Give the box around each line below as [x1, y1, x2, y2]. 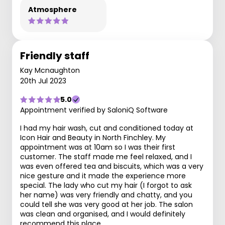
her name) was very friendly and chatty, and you [20, 190, 192, 200]
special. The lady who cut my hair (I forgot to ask [20, 180, 192, 190]
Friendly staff [20, 49, 89, 63]
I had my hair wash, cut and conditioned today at [20, 123, 193, 133]
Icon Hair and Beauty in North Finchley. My [20, 133, 166, 143]
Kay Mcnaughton [20, 65, 80, 75]
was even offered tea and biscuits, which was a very [20, 161, 203, 171]
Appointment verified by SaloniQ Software [20, 105, 168, 115]
